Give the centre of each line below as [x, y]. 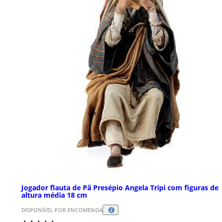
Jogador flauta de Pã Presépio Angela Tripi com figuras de [120, 188]
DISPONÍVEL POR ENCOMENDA [62, 210]
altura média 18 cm [54, 195]
